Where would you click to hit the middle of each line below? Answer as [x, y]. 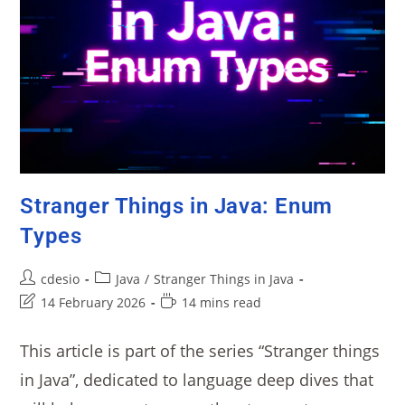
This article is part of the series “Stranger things [200, 351]
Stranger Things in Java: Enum [176, 207]
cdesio [61, 279]
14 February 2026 [94, 303]
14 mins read [222, 303]
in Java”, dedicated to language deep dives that [197, 380]
